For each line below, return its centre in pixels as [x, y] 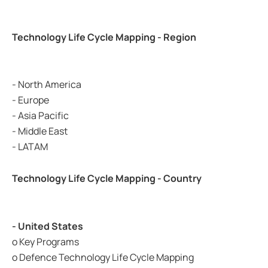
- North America [47, 85]
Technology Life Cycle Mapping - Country [107, 179]
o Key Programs [45, 241]
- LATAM [30, 147]
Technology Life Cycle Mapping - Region [104, 37]
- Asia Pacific [40, 116]
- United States [48, 226]
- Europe [31, 100]
